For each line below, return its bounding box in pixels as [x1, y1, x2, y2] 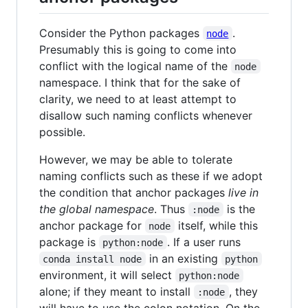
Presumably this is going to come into [39, 42, 236, 56]
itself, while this [174, 218, 261, 232]
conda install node [43, 253, 142, 265]
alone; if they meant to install [39, 284, 194, 298]
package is [39, 234, 99, 249]
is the [223, 201, 258, 216]
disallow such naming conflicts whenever [39, 108, 252, 122]
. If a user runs [166, 234, 241, 249]
